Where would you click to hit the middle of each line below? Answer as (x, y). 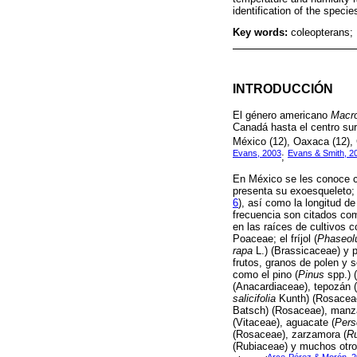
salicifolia (254, 299)
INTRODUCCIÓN (283, 89)
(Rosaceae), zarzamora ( (290, 335)
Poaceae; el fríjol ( (275, 239)
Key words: (262, 33)
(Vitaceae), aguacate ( (284, 323)
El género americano (282, 116)
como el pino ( (265, 275)
